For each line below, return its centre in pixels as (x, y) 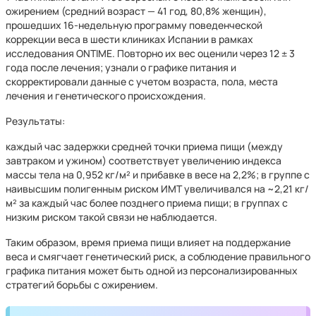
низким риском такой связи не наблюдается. (111, 217)
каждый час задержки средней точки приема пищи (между (144, 146)
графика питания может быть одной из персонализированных (152, 271)
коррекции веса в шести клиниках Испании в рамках (129, 39)
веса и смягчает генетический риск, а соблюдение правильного (158, 256)
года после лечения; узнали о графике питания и (121, 67)
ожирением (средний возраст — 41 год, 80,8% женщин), (136, 11)
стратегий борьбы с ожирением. (82, 285)
